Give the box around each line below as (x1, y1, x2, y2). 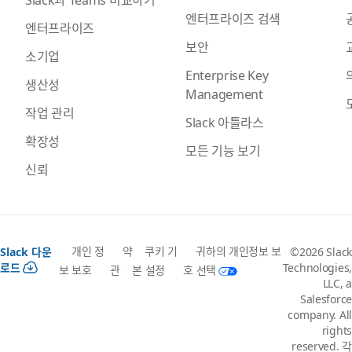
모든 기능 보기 (185, 140, 261, 159)
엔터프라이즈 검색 (185, 8, 281, 27)
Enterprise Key (185, 64, 269, 84)
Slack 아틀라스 (185, 112, 264, 131)
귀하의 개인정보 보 (196, 243, 282, 258)
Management (185, 83, 263, 103)
